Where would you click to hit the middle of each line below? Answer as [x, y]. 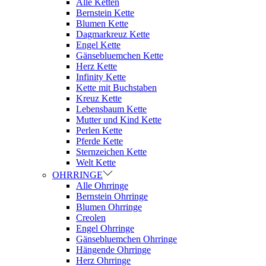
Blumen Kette [102, 23]
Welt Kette [96, 162]
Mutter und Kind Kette [119, 120]
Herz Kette [96, 66]
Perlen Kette [99, 130]
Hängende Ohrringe [113, 250]
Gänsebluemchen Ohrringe [126, 239]
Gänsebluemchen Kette [120, 56]
